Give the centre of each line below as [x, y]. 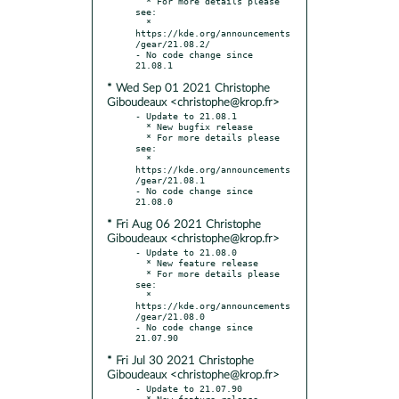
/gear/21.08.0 [170, 316]
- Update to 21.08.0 [186, 252]
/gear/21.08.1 [170, 179]
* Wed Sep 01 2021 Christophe [188, 88]
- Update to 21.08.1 [186, 115]
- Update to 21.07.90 [189, 388]
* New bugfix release [141, 126]
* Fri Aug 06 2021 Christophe [184, 224]
